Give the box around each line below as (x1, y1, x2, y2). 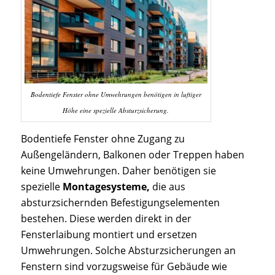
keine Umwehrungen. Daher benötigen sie (20, 164, 216, 178)
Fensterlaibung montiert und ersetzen (20, 228, 197, 242)
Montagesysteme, (62, 180, 150, 194)
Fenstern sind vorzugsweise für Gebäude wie (20, 260, 227, 274)
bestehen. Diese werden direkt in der (20, 212, 192, 226)
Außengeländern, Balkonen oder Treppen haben (20, 148, 244, 162)
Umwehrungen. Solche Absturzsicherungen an (20, 244, 236, 258)
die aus (149, 180, 185, 194)
